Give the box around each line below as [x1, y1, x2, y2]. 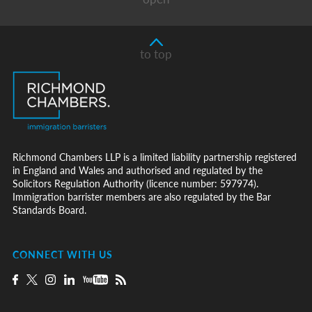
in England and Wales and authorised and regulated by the [13, 163, 263, 178]
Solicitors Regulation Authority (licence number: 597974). [13, 176, 258, 191]
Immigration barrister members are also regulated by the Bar [13, 189, 271, 204]
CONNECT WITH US [13, 247, 113, 261]
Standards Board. [13, 203, 86, 217]
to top [140, 45, 172, 62]
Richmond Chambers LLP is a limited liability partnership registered [13, 150, 297, 164]
